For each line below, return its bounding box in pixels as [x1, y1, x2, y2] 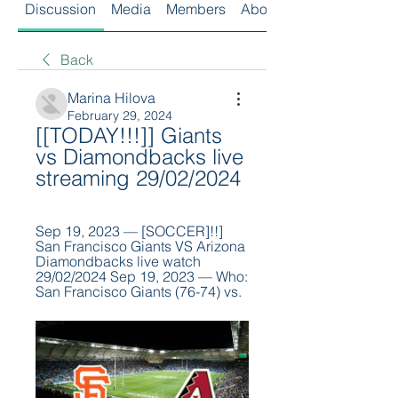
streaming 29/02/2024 [36, 165, 241, 191]
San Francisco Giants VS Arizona [36, 237, 245, 255]
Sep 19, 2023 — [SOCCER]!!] [36, 222, 223, 240]
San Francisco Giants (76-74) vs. [36, 283, 242, 300]
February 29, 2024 [68, 107, 172, 123]
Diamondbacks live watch [36, 252, 201, 270]
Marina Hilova [68, 89, 155, 107]
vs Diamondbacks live [36, 144, 243, 170]
